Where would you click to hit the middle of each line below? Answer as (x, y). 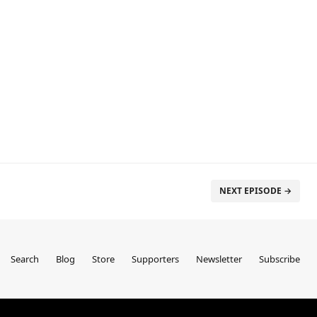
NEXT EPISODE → (255, 190)
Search (25, 259)
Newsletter (219, 259)
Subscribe (279, 259)
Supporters (155, 259)
